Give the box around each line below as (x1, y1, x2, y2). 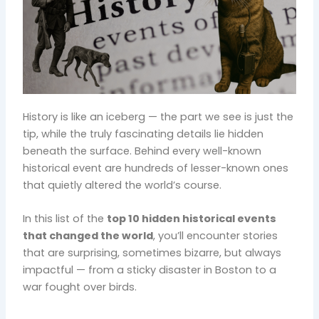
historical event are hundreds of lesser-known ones (23, 160, 289, 175)
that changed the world (23, 229, 154, 244)
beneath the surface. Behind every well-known (23, 143, 262, 158)
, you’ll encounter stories (153, 229, 278, 244)
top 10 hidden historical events (107, 211, 277, 226)
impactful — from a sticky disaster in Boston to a (23, 263, 277, 278)
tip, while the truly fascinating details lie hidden (23, 126, 264, 141)
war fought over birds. (23, 280, 137, 295)
